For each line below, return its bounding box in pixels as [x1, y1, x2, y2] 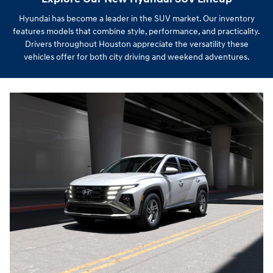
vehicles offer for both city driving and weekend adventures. [23, 52, 250, 63]
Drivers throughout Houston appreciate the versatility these [24, 39, 249, 50]
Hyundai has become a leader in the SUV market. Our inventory [18, 13, 255, 24]
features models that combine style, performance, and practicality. [13, 26, 260, 37]
